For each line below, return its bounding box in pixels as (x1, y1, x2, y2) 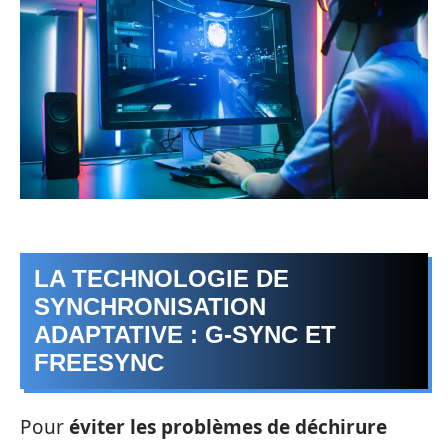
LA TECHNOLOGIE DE (34, 265, 289, 293)
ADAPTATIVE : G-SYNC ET (34, 321, 336, 349)
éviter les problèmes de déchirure (69, 413, 387, 440)
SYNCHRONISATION (34, 293, 266, 321)
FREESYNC (34, 349, 164, 377)
